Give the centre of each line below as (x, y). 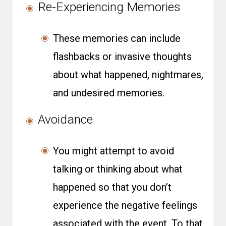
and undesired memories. (109, 93)
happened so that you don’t (112, 187)
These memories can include (117, 38)
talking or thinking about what (118, 169)
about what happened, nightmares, (128, 75)
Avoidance (65, 119)
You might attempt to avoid (114, 151)
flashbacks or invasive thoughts (122, 56)
